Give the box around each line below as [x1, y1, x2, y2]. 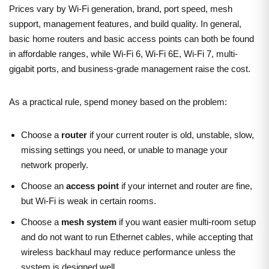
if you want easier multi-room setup [116, 216, 256, 227]
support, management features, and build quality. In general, [9, 18, 241, 29]
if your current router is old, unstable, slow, [87, 129, 254, 140]
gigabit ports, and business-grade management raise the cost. [9, 63, 250, 74]
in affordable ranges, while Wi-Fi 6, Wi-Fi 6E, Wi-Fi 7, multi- [9, 48, 238, 59]
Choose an [21, 180, 66, 191]
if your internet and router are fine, [119, 180, 252, 191]
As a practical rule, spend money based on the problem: [9, 96, 227, 107]
